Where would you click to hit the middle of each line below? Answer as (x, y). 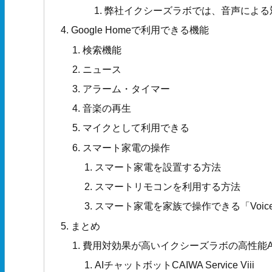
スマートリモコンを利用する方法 (167, 187)
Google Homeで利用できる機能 (140, 30)
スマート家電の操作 (127, 147)
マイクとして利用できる (136, 128)
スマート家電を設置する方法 (158, 167)
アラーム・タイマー (127, 88)
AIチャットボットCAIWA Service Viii (174, 265)
